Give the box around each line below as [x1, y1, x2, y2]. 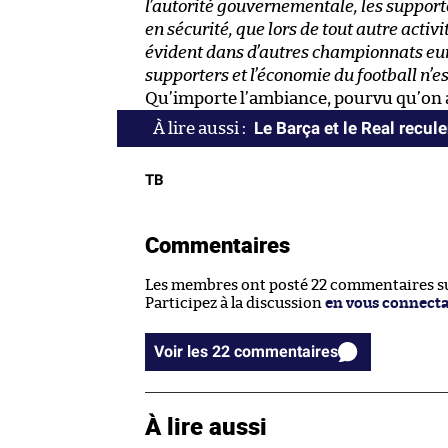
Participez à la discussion [145, 296, 325, 312]
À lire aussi [145, 410, 267, 443]
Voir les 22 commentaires [234, 342, 338, 362]
